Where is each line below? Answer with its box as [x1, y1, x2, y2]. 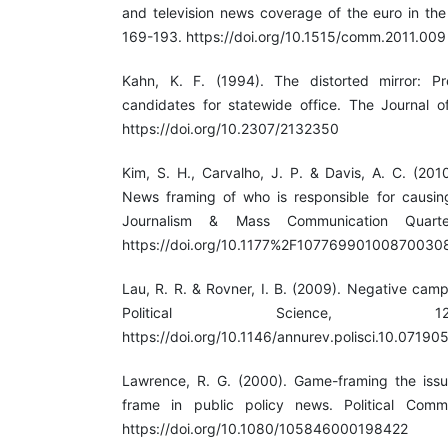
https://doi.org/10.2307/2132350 [122, 120, 339, 138]
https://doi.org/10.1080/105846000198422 [122, 420, 408, 438]
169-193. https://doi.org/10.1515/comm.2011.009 [122, 28, 446, 46]
